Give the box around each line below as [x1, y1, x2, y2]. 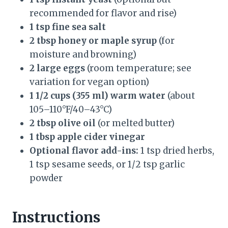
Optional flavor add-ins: [30, 145, 138, 157]
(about [165, 90, 195, 102]
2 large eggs [30, 63, 85, 74]
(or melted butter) [96, 118, 175, 129]
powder [30, 173, 63, 184]
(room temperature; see [85, 63, 191, 74]
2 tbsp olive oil [30, 118, 96, 129]
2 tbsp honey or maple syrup [30, 35, 157, 47]
